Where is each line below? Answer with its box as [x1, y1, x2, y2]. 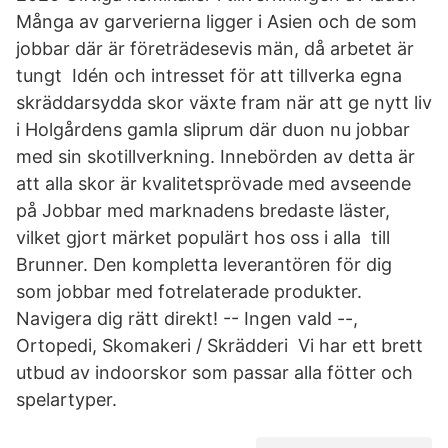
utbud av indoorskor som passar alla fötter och [16, 362, 413, 383]
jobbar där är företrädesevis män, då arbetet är [16, 38, 414, 59]
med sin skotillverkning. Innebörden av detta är [16, 146, 415, 167]
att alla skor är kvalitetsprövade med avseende [16, 173, 411, 194]
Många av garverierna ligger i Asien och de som [16, 11, 417, 32]
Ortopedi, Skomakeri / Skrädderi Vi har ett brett [16, 335, 423, 356]
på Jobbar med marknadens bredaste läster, [16, 200, 390, 221]
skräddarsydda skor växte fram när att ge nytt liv [16, 92, 432, 113]
